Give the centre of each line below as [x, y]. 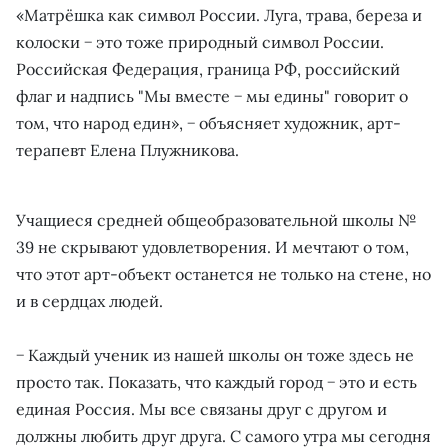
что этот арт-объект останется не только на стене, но [223, 273]
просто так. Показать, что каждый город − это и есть [216, 381]
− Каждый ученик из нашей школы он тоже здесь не [215, 354]
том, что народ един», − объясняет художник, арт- [208, 122]
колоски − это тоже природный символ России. [200, 41]
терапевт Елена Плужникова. [127, 149]
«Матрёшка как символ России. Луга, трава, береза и [219, 14]
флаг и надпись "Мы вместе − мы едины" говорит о [212, 95]
